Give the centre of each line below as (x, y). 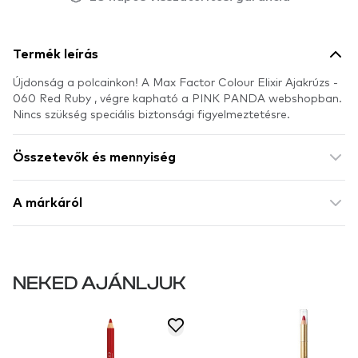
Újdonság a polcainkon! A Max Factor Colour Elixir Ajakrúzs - (175, 82)
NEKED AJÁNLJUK (99, 283)
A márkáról (48, 203)
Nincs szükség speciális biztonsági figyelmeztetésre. (151, 113)
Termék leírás (56, 54)
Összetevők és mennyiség (94, 157)
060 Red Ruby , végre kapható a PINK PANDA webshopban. (177, 97)
